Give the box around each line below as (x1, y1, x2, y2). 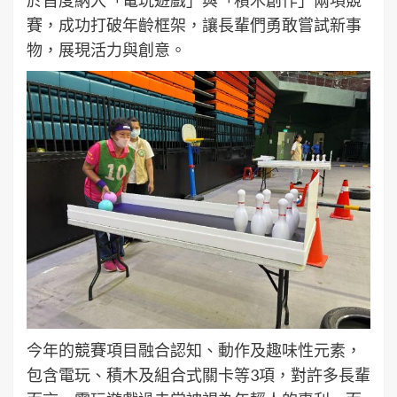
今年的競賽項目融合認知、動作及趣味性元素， (27, 339, 362, 360)
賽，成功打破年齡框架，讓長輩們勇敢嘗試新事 (27, 14, 362, 35)
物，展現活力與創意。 (27, 39, 186, 59)
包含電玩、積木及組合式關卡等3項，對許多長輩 (27, 364, 370, 385)
